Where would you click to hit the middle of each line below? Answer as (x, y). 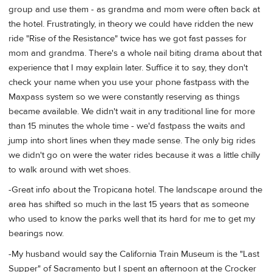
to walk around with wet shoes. (70, 169)
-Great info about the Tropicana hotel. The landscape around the (135, 190)
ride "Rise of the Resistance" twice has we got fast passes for (127, 38)
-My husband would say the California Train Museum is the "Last (134, 254)
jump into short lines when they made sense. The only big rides (132, 140)
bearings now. (36, 234)
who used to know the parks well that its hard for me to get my (132, 219)
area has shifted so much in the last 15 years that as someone (129, 205)
